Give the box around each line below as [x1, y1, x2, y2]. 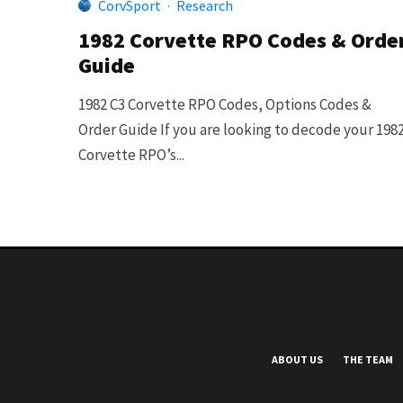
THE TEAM [343, 352, 393, 366]
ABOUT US [272, 352, 323, 366]
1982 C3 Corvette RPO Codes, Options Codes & [78, 94, 372, 114]
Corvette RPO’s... [78, 144, 184, 165]
